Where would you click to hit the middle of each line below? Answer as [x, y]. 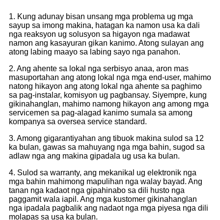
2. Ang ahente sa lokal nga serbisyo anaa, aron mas [99, 68]
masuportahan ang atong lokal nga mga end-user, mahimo [110, 77]
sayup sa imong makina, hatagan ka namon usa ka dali [104, 25]
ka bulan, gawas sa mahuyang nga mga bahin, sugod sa [107, 147]
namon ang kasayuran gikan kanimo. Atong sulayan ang [106, 43]
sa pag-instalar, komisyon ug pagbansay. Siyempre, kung [108, 95]
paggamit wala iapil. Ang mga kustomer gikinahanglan [103, 199]
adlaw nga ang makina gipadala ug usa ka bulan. [94, 156]
